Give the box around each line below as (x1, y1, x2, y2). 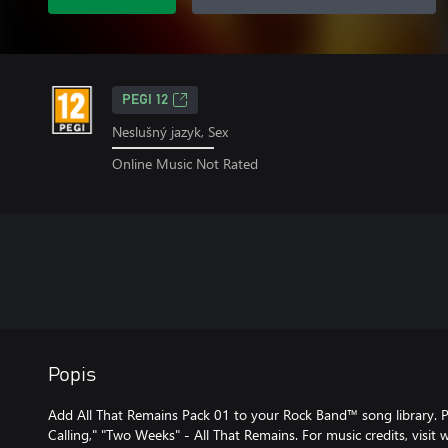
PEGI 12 (122, 93, 168, 107)
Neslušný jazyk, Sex (112, 122, 228, 141)
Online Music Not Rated (112, 153, 258, 173)
